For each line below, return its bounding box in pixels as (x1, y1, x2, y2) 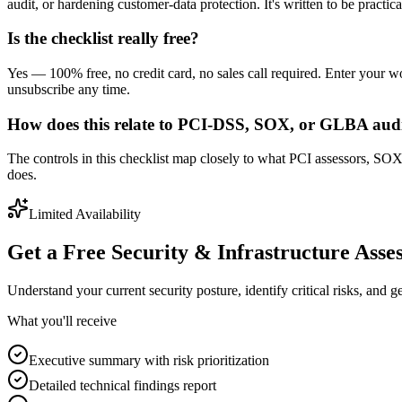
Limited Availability (29, 206, 141, 223)
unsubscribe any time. (7, 82, 130, 98)
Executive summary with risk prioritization (29, 353, 269, 369)
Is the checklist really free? (7, 29, 199, 48)
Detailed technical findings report (29, 378, 216, 394)
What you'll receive (7, 313, 117, 329)
